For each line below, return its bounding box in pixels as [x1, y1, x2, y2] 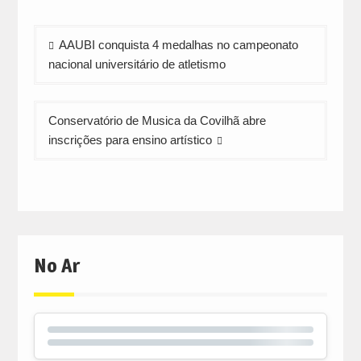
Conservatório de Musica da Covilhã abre [48, 114, 266, 128]
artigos [32, 75, 84, 95]
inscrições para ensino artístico [48, 133, 212, 147]
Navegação [32, 27, 110, 47]
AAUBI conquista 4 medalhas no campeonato [58, 38, 298, 52]
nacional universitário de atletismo [48, 57, 226, 72]
